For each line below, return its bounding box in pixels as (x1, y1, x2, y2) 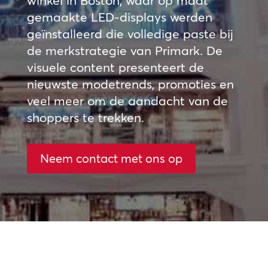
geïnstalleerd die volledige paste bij (26, 26, 233, 41)
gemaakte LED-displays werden (26, 9, 212, 25)
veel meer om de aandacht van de (26, 93, 228, 108)
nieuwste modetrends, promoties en (26, 76, 234, 92)
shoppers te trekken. (26, 109, 144, 125)
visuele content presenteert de (26, 59, 204, 75)
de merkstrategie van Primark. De (26, 42, 223, 58)
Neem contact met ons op (39, 151, 182, 166)
